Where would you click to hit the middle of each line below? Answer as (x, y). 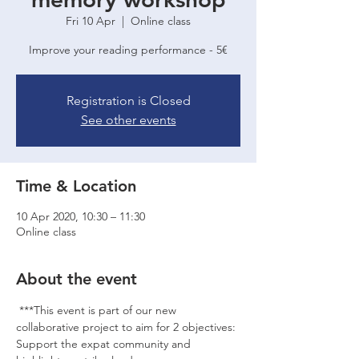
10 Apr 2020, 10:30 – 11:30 (81, 216)
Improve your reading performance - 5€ (128, 50)
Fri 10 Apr (91, 21)
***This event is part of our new (98, 310)
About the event (77, 279)
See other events (128, 120)
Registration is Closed (128, 101)
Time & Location (76, 186)
